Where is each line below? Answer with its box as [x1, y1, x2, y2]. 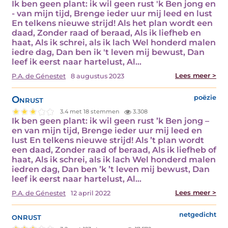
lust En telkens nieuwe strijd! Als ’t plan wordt [12, 135, 204, 146]
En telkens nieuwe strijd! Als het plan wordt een [12, 18, 213, 28]
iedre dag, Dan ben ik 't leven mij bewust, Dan [12, 47, 205, 57]
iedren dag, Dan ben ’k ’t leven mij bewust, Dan [12, 164, 210, 175]
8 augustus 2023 [71, 72, 124, 80]
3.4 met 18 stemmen [60, 107, 122, 115]
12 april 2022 [71, 189, 110, 197]
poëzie [194, 93, 216, 101]
